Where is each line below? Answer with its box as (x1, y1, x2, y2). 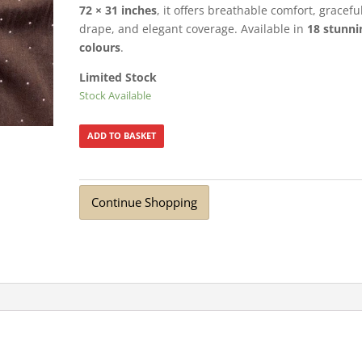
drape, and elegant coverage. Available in (79, 20, 308, 36)
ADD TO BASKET (87, 128, 157, 141)
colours (79, 39, 121, 55)
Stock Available (79, 87, 152, 103)
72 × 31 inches (79, 2, 158, 18)
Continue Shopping (91, 194, 198, 211)
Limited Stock (79, 69, 158, 85)
